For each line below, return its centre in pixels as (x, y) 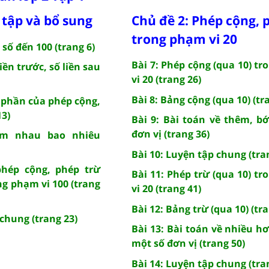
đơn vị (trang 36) (171, 134)
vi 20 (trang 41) (166, 188)
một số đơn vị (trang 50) (188, 243)
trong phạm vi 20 (184, 39)
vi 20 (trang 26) (166, 79)
